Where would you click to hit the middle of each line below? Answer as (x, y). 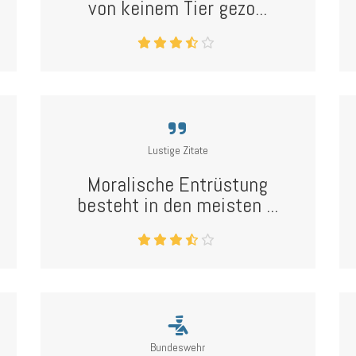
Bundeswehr (178, 347)
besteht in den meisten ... (178, 205)
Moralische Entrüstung (178, 185)
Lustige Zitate (178, 150)
